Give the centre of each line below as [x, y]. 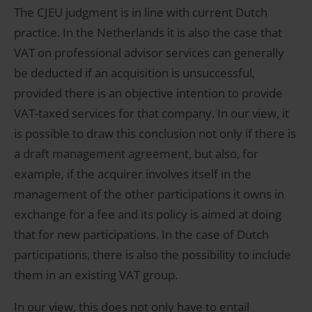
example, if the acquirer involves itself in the [133, 174]
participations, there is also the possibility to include [153, 255]
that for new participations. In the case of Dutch [141, 235]
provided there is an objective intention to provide [148, 93]
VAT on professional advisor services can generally [149, 53]
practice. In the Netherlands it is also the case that [148, 33]
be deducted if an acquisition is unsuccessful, [134, 73]
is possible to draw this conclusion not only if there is [155, 134]
